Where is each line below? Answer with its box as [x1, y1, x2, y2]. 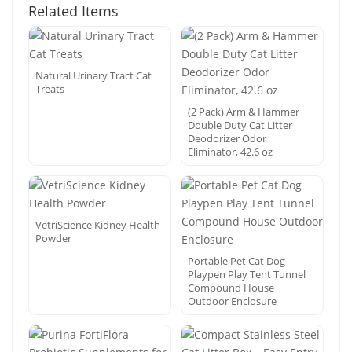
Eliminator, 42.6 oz [188, 145, 273, 159]
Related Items [28, 2, 119, 20]
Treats [35, 82, 64, 96]
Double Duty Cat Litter [188, 118, 292, 132]
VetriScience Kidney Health [35, 218, 160, 232]
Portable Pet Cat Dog [188, 254, 285, 268]
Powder [35, 231, 71, 245]
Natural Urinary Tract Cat [35, 68, 152, 82]
